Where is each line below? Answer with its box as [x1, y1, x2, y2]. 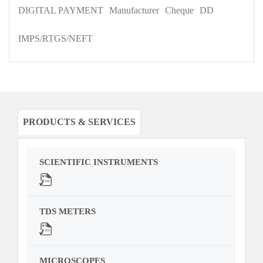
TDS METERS [39, 207, 96, 217]
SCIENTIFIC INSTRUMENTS [39, 157, 158, 167]
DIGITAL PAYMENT [18, 5, 103, 16]
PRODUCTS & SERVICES [23, 117, 136, 127]
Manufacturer [109, 5, 159, 16]
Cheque [165, 5, 194, 16]
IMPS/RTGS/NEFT [18, 33, 93, 44]
